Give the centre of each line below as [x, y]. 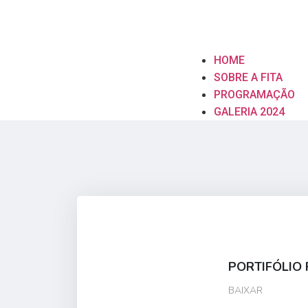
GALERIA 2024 [250, 112]
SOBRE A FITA [249, 78]
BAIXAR [245, 290]
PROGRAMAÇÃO [255, 95]
